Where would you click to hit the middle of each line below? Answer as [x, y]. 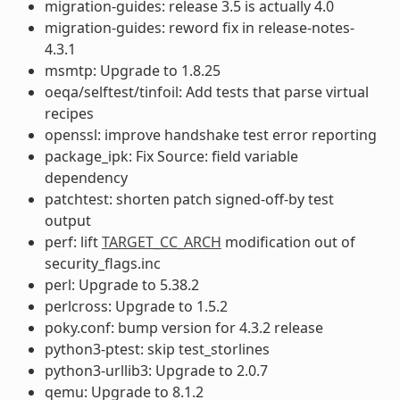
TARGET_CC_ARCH [161, 242]
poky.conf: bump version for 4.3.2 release [183, 327]
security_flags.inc [102, 263]
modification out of [288, 242]
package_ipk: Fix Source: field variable [171, 156]
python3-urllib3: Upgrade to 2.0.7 [156, 370]
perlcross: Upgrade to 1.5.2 [136, 306]
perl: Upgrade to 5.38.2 [121, 284]
